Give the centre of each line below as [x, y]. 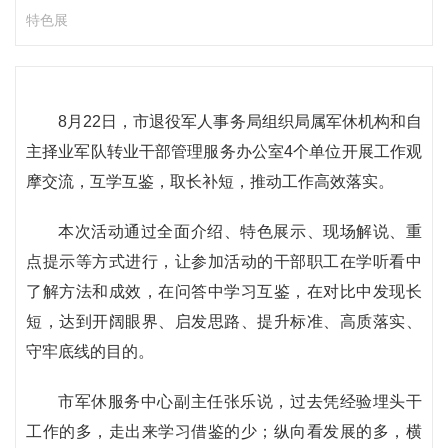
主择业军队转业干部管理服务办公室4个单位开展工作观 [224, 151]
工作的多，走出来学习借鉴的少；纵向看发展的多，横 [224, 431]
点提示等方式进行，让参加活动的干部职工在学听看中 [224, 261]
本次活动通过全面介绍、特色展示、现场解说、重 [240, 231]
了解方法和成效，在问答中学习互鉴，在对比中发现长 [224, 291]
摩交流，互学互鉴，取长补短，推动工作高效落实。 [210, 181]
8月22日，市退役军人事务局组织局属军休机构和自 [240, 121]
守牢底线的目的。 [90, 351]
